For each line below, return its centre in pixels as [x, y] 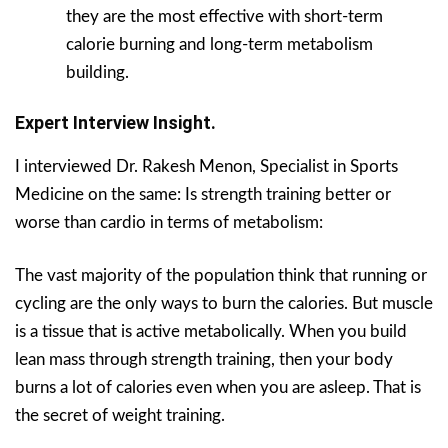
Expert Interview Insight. [115, 123]
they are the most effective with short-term [224, 16]
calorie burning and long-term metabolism [219, 44]
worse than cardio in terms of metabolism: [169, 223]
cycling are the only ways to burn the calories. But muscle [224, 304]
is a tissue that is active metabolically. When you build [211, 332]
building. [97, 72]
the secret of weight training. [120, 416]
